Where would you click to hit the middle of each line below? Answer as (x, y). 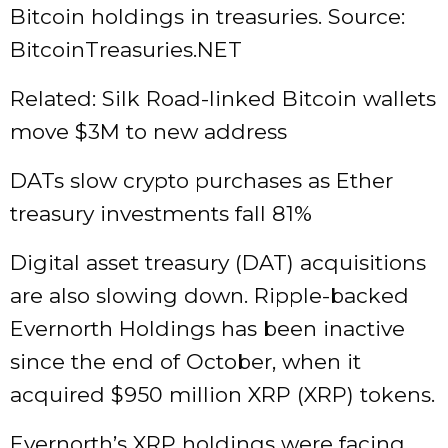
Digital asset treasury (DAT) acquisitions (218, 263)
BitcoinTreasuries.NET (126, 50)
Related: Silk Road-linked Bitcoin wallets (223, 99)
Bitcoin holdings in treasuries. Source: (207, 17)
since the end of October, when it (185, 362)
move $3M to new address (148, 132)
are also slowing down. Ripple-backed (209, 296)
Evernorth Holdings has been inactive (207, 329)
